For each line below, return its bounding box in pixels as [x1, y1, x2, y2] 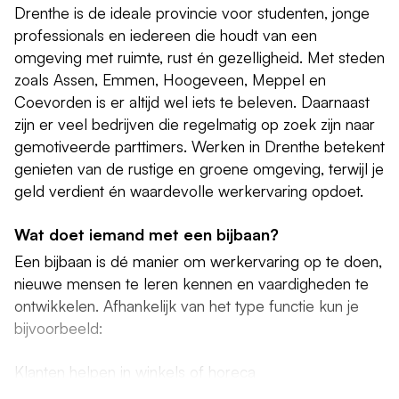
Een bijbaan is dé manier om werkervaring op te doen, [14, 250, 382, 271]
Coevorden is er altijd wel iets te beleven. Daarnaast [14, 91, 370, 111]
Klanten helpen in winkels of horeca [14, 361, 256, 381]
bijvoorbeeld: [14, 317, 103, 338]
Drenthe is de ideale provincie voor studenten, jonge [14, 2, 370, 22]
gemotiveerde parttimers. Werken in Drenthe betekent [14, 135, 385, 156]
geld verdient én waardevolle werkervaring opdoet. [14, 180, 363, 200]
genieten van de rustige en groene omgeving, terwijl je [14, 158, 384, 178]
